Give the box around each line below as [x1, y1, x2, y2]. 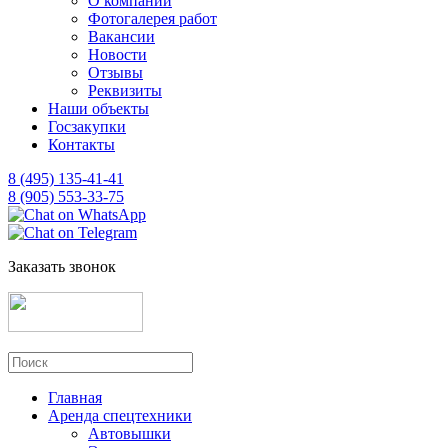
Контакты [48, 136, 115, 153]
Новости [88, 46, 147, 63]
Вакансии [88, 28, 155, 45]
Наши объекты [48, 100, 149, 117]
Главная [48, 389, 102, 406]
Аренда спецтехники [48, 407, 192, 424]
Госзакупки [48, 118, 126, 135]
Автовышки [88, 425, 171, 442]
